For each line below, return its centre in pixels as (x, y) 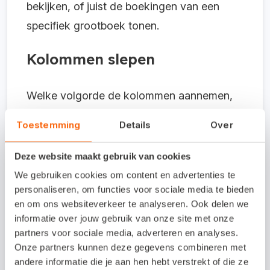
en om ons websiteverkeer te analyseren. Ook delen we (131, 204)
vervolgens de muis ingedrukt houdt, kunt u (134, 153)
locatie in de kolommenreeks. (99, 192)
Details (135, 125)
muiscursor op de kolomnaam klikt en (119, 134)
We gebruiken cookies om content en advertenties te (125, 175)
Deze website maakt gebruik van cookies (102, 156)
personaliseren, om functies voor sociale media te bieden (134, 189)
